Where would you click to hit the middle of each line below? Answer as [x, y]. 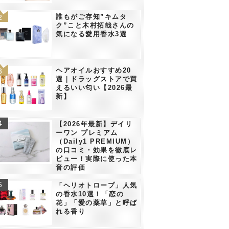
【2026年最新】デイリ [94, 124]
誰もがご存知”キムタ [91, 16]
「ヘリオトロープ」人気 [97, 185]
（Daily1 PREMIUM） [95, 141]
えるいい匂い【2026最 [94, 87]
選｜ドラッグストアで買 [97, 79]
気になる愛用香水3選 [91, 34]
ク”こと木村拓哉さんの [95, 25]
